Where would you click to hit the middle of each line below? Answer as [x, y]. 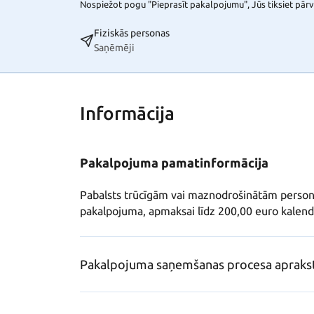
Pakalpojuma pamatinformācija [174, 163]
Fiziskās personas [132, 33]
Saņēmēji [114, 48]
